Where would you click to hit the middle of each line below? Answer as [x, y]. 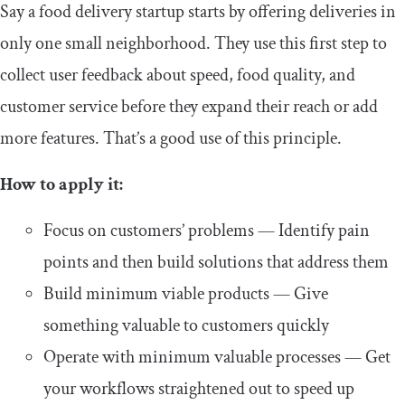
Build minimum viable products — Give [186, 293]
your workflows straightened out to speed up [199, 388]
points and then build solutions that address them [216, 262]
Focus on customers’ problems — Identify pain [207, 230]
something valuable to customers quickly [186, 325]
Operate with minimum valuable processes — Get [217, 357]
